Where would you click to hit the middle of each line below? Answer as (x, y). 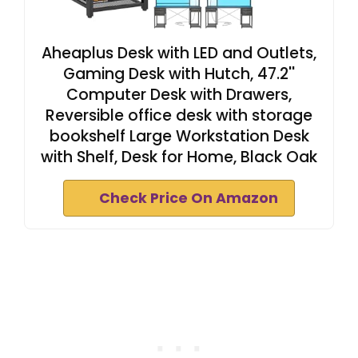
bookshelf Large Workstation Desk (179, 136)
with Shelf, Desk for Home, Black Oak (179, 157)
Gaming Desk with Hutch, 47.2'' (179, 74)
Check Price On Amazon (189, 198)
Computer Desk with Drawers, (179, 94)
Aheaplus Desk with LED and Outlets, (179, 53)
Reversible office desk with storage (179, 115)
